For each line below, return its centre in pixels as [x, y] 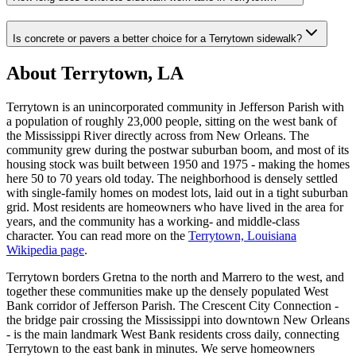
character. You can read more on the [96, 235]
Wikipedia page [45, 250]
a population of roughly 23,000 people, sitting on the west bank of [172, 121]
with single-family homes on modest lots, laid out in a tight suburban [177, 192]
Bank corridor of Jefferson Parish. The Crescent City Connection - [172, 305]
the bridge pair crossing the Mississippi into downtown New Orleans [178, 319]
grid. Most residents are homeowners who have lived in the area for [175, 207]
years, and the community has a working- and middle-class [153, 221]
